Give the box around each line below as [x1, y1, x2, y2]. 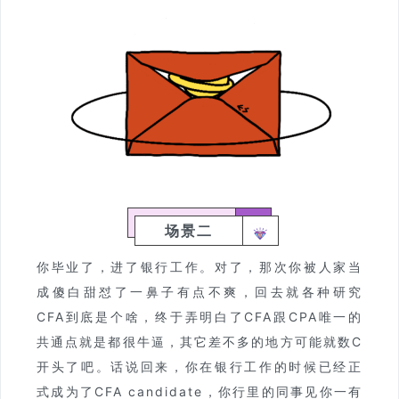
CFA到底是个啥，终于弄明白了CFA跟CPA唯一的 [37, 308, 362, 324]
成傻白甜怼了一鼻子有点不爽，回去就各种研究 [37, 283, 362, 299]
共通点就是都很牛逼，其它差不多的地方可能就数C [37, 333, 362, 349]
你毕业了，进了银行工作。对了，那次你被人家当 [37, 258, 362, 274]
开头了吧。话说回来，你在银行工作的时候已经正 [37, 358, 362, 374]
